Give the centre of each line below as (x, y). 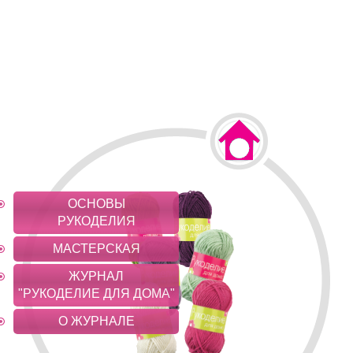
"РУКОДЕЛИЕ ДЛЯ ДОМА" (96, 294)
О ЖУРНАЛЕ (96, 321)
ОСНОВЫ (96, 204)
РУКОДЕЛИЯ (96, 221)
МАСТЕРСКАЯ (96, 249)
